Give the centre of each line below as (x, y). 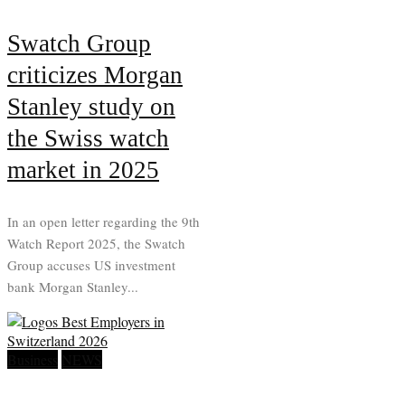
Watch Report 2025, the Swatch (96, 244)
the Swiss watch (88, 139)
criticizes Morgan (95, 75)
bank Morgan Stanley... (73, 287)
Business (33, 360)
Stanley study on (91, 107)
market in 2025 (83, 170)
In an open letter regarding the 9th (104, 222)
